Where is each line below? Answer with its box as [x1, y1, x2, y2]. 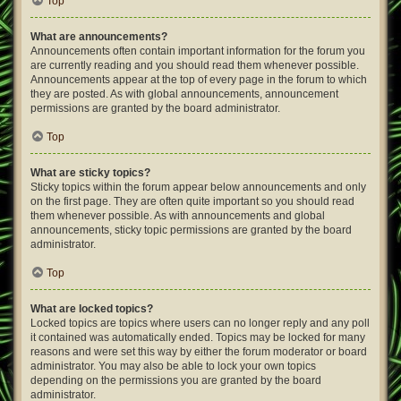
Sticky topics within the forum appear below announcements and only [30, 181, 366, 193]
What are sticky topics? [30, 166, 150, 179]
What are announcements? [30, 30, 167, 43]
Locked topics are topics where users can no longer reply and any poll [30, 317, 370, 329]
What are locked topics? [30, 303, 153, 315]
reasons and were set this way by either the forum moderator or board [30, 346, 367, 358]
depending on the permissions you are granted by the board [30, 374, 321, 387]
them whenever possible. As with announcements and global [30, 209, 325, 222]
